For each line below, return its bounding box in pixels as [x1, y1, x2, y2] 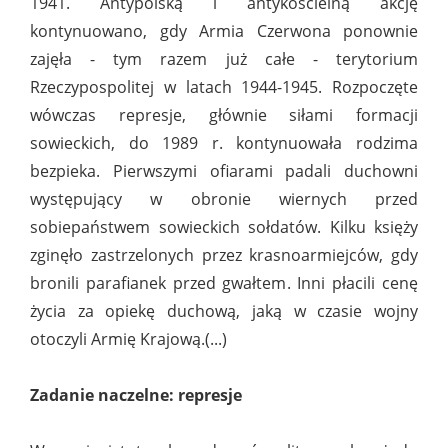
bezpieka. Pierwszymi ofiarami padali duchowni [30, 160, 418, 183]
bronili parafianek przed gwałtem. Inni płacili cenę [30, 272, 418, 295]
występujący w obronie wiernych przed [30, 188, 418, 211]
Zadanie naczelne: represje [30, 384, 242, 407]
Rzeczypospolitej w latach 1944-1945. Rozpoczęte [30, 76, 418, 99]
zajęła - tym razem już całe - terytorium [30, 48, 418, 71]
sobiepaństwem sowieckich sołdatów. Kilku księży [30, 216, 418, 239]
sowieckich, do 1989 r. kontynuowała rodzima [30, 132, 418, 155]
